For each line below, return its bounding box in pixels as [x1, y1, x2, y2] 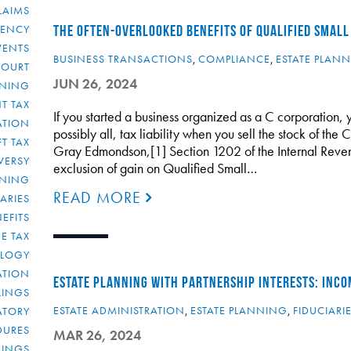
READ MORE [52, 187, 146, 208]
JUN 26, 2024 [52, 74, 137, 92]
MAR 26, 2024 [52, 326, 141, 344]
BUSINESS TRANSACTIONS [52, 52, 193, 66]
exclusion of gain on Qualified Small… [52, 159, 257, 177]
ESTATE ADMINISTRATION [52, 303, 185, 317]
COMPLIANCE [197, 52, 270, 66]
